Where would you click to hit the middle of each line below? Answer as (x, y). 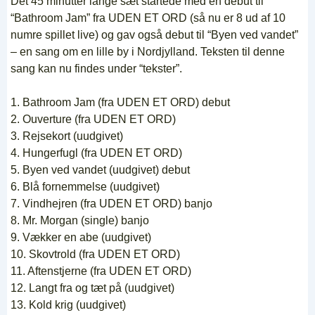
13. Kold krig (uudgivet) (68, 305)
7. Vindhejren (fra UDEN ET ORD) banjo (111, 204)
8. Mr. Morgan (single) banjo (80, 221)
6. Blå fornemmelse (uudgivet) (85, 187)
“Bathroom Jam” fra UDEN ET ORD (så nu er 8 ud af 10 (148, 18)
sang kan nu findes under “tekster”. (96, 69)
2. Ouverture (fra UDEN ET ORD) (93, 120)
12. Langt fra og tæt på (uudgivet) (92, 288)
